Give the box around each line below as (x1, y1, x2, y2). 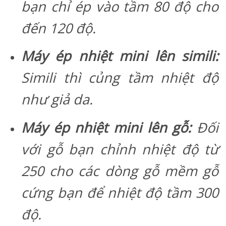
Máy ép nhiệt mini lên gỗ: (21, 118, 192, 137)
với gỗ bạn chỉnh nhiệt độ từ (21, 139, 218, 158)
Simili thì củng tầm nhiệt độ (21, 68, 218, 87)
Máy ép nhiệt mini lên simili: (21, 46, 218, 66)
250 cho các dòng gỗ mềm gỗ (21, 161, 218, 180)
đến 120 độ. (21, 18, 96, 37)
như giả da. (21, 90, 93, 109)
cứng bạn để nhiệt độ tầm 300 (21, 183, 218, 202)
